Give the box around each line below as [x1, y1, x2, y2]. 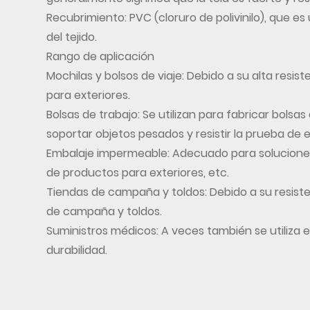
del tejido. [46, 28, 98, 45]
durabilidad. [46, 241, 108, 258]
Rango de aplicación [46, 48, 155, 64]
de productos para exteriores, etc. [46, 164, 230, 181]
